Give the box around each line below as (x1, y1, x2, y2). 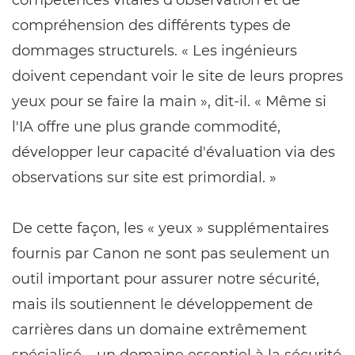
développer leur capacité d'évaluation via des (12, 143, 335, 161)
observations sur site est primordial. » (12, 169, 277, 186)
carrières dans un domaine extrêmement (12, 321, 307, 338)
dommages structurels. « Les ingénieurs (12, 42, 297, 59)
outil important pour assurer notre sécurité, (12, 270, 319, 288)
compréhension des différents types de (12, 17, 291, 34)
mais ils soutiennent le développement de (12, 296, 313, 313)
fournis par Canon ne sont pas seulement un (12, 245, 330, 262)
